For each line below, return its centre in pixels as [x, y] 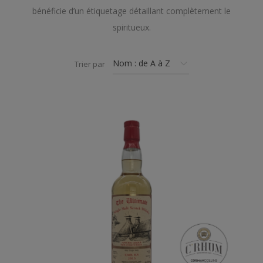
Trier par [90, 64]
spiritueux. [131, 27]
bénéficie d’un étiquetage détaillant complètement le [131, 11]
